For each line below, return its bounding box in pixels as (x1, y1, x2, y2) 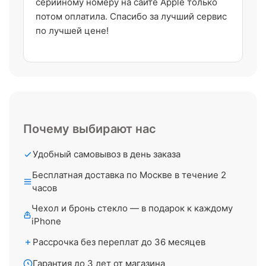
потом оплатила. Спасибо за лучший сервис (36, 11, 227, 22)
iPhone (31, 216, 62, 227)
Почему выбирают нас (23, 122, 156, 136)
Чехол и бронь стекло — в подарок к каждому (31, 202, 233, 214)
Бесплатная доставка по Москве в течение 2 (32, 169, 227, 180)
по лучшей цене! (36, 25, 109, 36)
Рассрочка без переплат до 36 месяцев (33, 236, 205, 248)
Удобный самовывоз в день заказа (33, 148, 180, 160)
